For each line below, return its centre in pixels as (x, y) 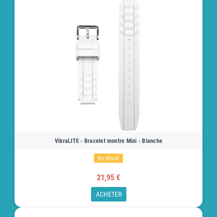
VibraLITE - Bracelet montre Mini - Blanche (108, 141)
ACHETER (108, 194)
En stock (108, 158)
